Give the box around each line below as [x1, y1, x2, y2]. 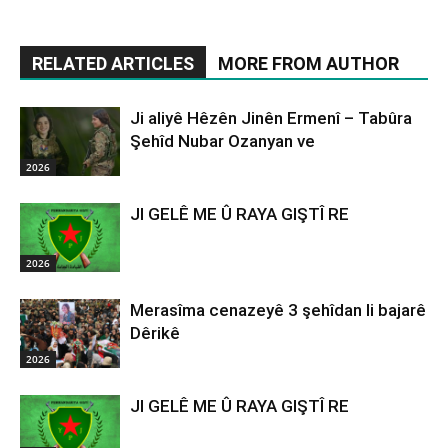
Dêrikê [130, 323, 180, 344]
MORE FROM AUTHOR [218, 53, 399, 75]
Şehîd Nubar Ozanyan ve [130, 131, 315, 152]
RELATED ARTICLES [32, 53, 194, 75]
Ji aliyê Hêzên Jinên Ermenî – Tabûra [130, 108, 412, 129]
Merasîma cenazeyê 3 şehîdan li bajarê [130, 300, 426, 321]
